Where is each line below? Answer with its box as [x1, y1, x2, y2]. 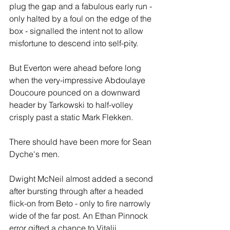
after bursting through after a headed [9, 186, 145, 196]
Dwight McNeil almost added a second [9, 174, 155, 184]
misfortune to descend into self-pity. [9, 38, 140, 48]
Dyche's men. [9, 149, 60, 159]
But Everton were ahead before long [9, 63, 143, 73]
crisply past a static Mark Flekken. [9, 112, 133, 122]
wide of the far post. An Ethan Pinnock [9, 210, 150, 221]
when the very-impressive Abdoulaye [9, 75, 147, 85]
